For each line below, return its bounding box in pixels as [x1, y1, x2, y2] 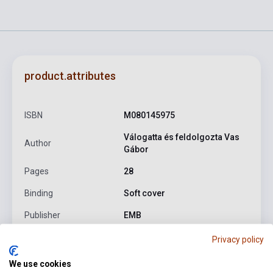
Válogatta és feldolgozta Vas [123, 132, 239, 143]
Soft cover [123, 188, 165, 199]
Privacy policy [212, 234, 264, 244]
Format [24, 254, 52, 264]
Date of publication [24, 232, 97, 243]
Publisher [24, 210, 60, 221]
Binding [24, 188, 53, 199]
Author [24, 138, 51, 149]
